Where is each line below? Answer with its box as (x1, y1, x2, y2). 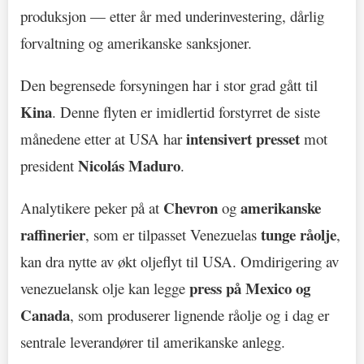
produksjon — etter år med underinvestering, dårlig (20, 5, 324, 26)
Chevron (163, 197, 218, 219)
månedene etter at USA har (20, 128, 186, 149)
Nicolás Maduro (78, 154, 180, 176)
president (20, 154, 78, 175)
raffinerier (20, 223, 85, 246)
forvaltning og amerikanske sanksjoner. (20, 32, 252, 53)
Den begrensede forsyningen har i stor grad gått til (20, 74, 318, 95)
